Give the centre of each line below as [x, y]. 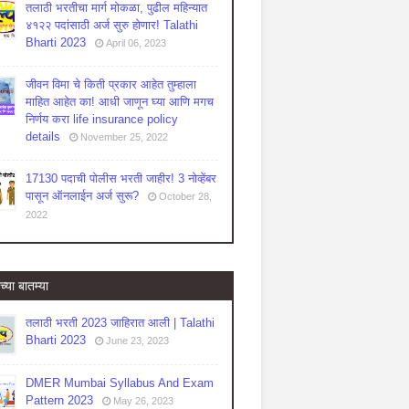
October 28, [185, 196]
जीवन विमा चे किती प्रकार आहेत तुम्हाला [111, 84]
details [43, 136]
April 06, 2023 [136, 43]
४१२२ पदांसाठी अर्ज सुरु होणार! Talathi [112, 25]
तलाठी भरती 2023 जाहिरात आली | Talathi [120, 323]
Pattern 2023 [59, 400]
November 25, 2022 [124, 137]
